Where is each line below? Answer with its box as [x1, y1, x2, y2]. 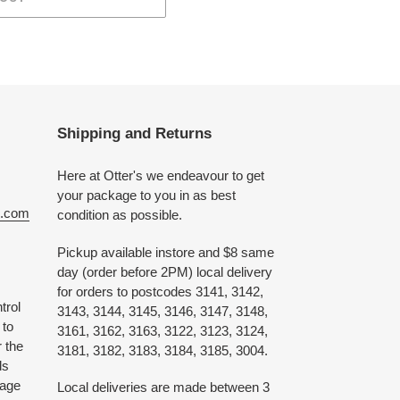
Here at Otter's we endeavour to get [56, 168, 264, 184]
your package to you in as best [56, 187, 236, 204]
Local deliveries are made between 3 [56, 379, 270, 396]
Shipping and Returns [56, 124, 212, 142]
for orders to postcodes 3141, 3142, [56, 283, 263, 299]
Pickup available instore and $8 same [56, 244, 274, 260]
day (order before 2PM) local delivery [56, 263, 272, 279]
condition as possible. [56, 207, 182, 223]
